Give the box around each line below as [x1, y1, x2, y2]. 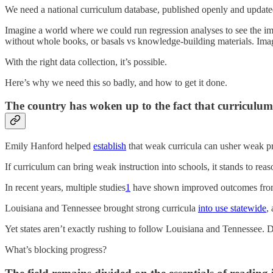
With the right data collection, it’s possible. [5, 56, 167, 67]
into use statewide [198, 202, 266, 213]
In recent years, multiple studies [5, 182, 126, 193]
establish [93, 140, 126, 151]
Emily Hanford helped [5, 140, 93, 151]
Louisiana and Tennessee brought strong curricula [5, 202, 198, 213]
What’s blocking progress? [5, 244, 107, 255]
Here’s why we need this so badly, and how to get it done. [5, 77, 227, 88]
